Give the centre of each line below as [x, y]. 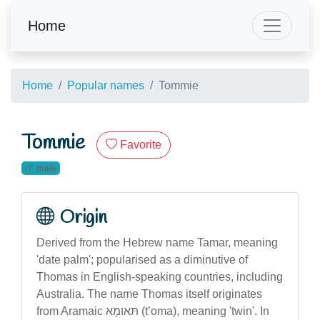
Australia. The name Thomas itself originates [149, 294]
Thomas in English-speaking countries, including [160, 276]
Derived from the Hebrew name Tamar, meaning [157, 242]
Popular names [106, 85]
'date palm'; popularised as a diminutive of [142, 259]
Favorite [141, 145]
